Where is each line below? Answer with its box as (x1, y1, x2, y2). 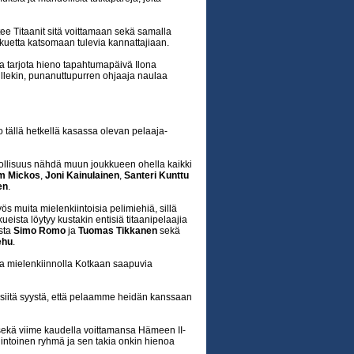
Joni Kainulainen (45, 170, 119, 181)
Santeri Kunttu (124, 170, 189, 181)
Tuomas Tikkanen (78, 225, 157, 236)
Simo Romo (13, 225, 66, 236)
